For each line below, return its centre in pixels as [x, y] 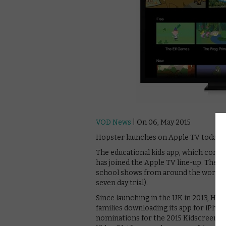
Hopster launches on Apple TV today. [158, 137]
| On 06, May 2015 [161, 122]
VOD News [114, 122]
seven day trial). [122, 183]
